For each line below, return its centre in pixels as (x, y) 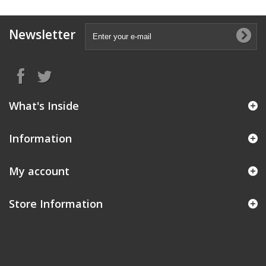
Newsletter (42, 34)
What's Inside (44, 106)
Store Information (56, 204)
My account (39, 171)
